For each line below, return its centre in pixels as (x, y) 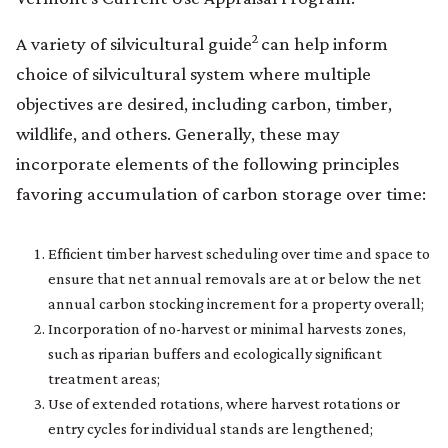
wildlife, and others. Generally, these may (178, 133)
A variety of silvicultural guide (134, 43)
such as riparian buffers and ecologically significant (215, 353)
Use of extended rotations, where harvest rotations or (224, 403)
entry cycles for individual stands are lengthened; (210, 428)
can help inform (324, 43)
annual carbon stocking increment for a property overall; (236, 303)
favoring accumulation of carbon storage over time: (221, 193)
